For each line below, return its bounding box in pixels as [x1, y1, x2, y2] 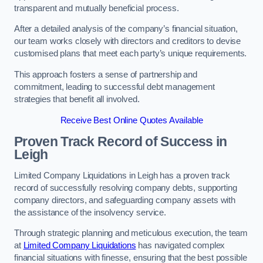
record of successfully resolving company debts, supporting [14, 183, 237, 193]
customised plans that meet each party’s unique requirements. [14, 49, 247, 59]
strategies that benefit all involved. [14, 95, 140, 104]
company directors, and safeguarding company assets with [14, 195, 236, 205]
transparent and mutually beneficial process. [14, 3, 179, 13]
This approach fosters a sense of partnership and [14, 70, 198, 79]
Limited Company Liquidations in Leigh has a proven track [14, 170, 230, 180]
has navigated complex [136, 241, 225, 251]
